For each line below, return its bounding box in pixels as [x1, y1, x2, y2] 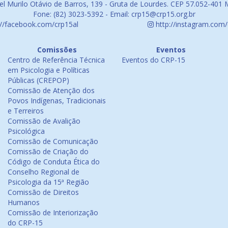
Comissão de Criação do [8, 147, 89, 156]
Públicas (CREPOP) [8, 75, 69, 85]
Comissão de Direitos [8, 187, 79, 197]
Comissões [37, 45, 77, 54]
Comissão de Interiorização [8, 208, 98, 217]
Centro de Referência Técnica [8, 55, 105, 65]
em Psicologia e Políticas [8, 65, 90, 75]
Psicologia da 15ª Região [8, 177, 89, 187]
